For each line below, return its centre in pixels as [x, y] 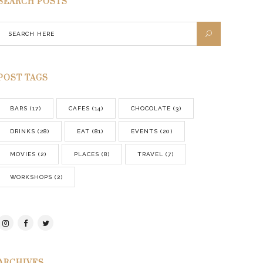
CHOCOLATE [151, 108]
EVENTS [145, 131]
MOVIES [23, 154]
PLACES [87, 154]
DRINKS [23, 131]
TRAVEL [151, 154]
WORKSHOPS [31, 177]
